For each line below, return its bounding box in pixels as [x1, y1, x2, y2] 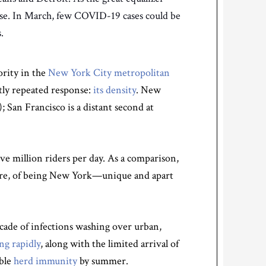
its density [93, 83, 136, 97]
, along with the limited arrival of [40, 237, 179, 251]
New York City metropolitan [48, 66, 170, 80]
